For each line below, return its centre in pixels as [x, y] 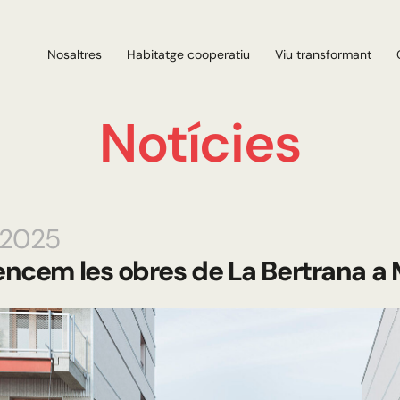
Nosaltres [79, 55]
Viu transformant [327, 55]
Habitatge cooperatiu [193, 55]
